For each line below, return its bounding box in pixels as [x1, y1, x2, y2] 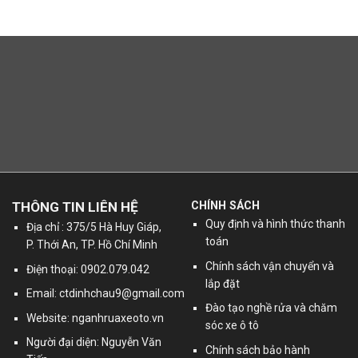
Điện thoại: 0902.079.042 [26, 262, 150, 276]
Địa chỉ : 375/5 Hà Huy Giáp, [26, 221, 162, 234]
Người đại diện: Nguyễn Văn [26, 335, 162, 348]
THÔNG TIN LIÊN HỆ [12, 199, 138, 216]
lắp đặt [205, 276, 241, 290]
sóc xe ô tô [205, 319, 260, 332]
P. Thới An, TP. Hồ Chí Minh [26, 238, 158, 252]
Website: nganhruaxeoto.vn [26, 311, 165, 324]
